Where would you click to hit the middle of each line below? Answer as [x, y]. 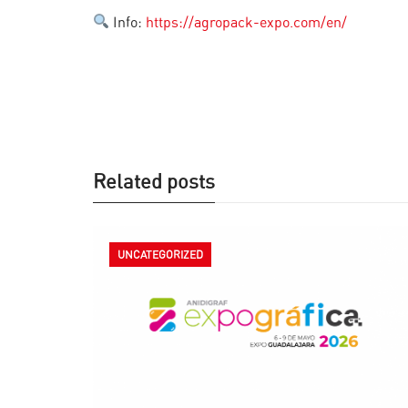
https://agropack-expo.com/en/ [247, 22]
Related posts [154, 182]
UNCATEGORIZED [160, 254]
